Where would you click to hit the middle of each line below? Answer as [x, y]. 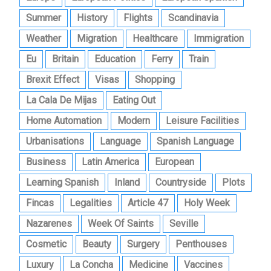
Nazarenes [49, 224]
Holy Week [207, 203]
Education [115, 59]
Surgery [143, 244]
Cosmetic [46, 244]
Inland [127, 183]
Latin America [110, 162]
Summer [44, 18]
